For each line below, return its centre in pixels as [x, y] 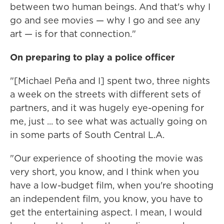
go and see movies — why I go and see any [105, 20]
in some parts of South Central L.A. [87, 135]
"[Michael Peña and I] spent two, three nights [110, 81]
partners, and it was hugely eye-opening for [107, 108]
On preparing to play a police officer [92, 57]
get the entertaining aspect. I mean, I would [106, 212]
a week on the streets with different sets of [105, 94]
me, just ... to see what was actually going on [108, 121]
